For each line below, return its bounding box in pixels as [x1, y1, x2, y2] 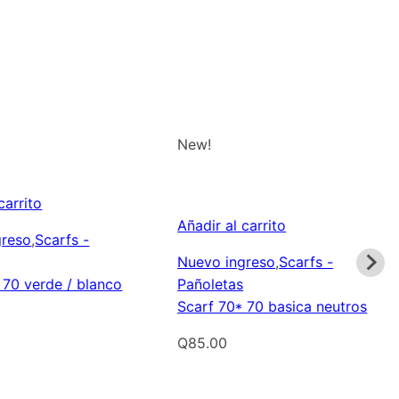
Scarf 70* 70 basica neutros [177, 297, 368, 316]
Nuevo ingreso [177, 253, 276, 272]
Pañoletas [177, 275, 244, 294]
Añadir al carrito [177, 216, 287, 235]
